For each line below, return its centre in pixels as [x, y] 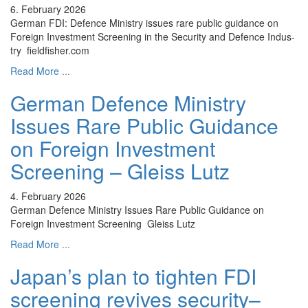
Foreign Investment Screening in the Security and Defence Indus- [153, 37]
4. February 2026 [48, 196]
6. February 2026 [48, 9]
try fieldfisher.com [50, 51]
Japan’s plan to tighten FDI [133, 276]
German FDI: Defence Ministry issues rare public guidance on [144, 23]
